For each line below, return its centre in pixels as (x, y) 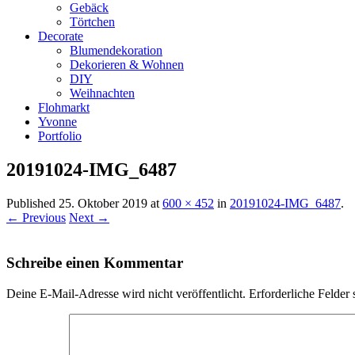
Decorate (61, 36)
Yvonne (57, 122)
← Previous (36, 218)
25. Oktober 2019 (103, 204)
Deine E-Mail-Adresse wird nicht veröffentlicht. (126, 293)
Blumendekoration (116, 51)
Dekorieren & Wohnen (127, 65)
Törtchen (92, 22)
